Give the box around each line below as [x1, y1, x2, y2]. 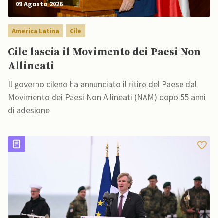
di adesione [8, 105, 50, 116]
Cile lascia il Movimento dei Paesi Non [8, 46, 200, 59]
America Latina [12, 26, 59, 36]
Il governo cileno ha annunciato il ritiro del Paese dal [8, 78, 197, 90]
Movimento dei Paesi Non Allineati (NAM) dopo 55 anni [8, 91, 206, 103]
